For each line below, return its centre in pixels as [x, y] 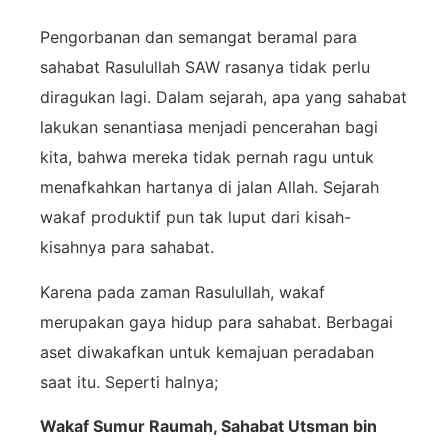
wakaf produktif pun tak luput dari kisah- [195, 217]
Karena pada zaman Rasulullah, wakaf [182, 291]
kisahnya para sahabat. [127, 247]
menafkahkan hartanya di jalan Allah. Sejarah [209, 187]
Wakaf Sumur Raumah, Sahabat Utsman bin [208, 425]
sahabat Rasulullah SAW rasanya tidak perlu [205, 67]
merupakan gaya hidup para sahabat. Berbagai [216, 321]
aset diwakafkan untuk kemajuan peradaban [207, 351]
